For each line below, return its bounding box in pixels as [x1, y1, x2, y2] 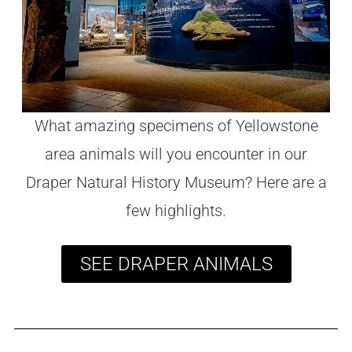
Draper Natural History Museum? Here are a [25, 174, 327, 192]
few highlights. [126, 202, 226, 221]
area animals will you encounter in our [45, 145, 307, 164]
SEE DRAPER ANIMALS [79, 253, 273, 276]
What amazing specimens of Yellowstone [34, 117, 318, 136]
